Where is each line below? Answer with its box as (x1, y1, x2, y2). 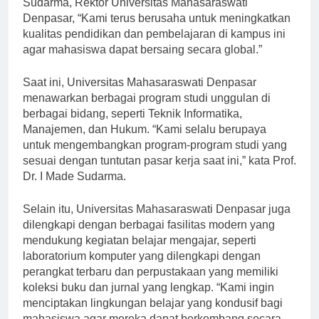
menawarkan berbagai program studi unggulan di (23, 104, 271, 117)
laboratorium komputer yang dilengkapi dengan (23, 262, 261, 275)
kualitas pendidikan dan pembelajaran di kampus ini (23, 40, 286, 53)
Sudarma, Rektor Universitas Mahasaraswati (23, 9, 248, 21)
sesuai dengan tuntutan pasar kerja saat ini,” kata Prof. (23, 167, 296, 179)
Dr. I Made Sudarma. (23, 182, 126, 195)
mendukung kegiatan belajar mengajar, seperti (23, 246, 256, 259)
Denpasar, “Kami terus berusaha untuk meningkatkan (23, 24, 291, 37)
